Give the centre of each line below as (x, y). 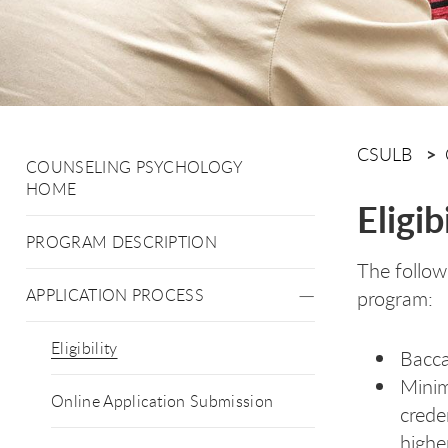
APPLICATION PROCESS (115, 295)
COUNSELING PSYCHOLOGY (135, 167)
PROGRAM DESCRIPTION (122, 242)
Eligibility (84, 348)
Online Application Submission (162, 401)
